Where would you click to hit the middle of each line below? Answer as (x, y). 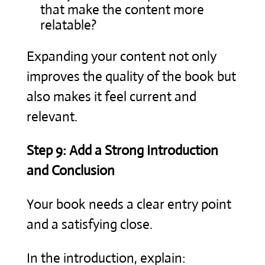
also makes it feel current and (111, 96)
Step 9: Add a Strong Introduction (122, 150)
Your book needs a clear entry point (129, 204)
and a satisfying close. (89, 224)
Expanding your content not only (121, 56)
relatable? (68, 25)
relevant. (52, 117)
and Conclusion (70, 170)
